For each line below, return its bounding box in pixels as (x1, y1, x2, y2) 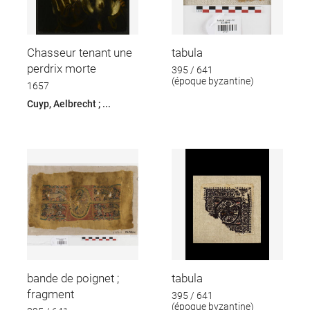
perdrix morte (26, 61, 96, 75)
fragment (26, 286, 74, 301)
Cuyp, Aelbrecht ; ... (26, 98, 111, 109)
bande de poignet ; (26, 271, 119, 285)
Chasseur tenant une (26, 45, 132, 60)
